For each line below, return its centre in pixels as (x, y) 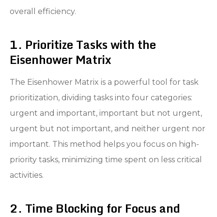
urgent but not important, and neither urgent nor (108, 128)
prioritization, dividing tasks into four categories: (101, 97)
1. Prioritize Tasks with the (83, 44)
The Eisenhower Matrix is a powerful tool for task (104, 82)
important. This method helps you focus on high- (104, 144)
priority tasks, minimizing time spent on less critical (106, 159)
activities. (27, 175)
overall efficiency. (43, 11)
